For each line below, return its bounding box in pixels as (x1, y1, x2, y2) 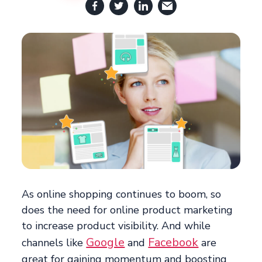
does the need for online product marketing (22, 203, 233, 218)
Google (86, 235, 125, 251)
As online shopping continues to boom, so (22, 187, 222, 202)
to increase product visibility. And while (22, 219, 211, 233)
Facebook (148, 235, 199, 251)
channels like (22, 236, 87, 250)
